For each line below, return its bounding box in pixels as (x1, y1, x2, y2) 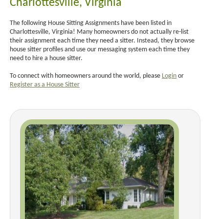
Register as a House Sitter (10, 81, 80, 88)
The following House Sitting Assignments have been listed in (10, 19, 172, 27)
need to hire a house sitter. (10, 54, 83, 62)
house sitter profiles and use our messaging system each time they (10, 45, 190, 53)
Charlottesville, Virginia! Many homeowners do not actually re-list (10, 28, 189, 36)
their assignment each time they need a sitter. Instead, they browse (10, 37, 195, 44)
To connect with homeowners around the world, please (10, 72, 162, 80)
